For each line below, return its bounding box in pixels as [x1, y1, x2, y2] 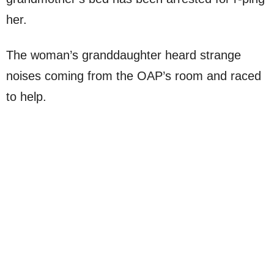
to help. [6, 90, 46, 103]
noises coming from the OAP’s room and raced [6, 69, 261, 83]
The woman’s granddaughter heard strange [6, 48, 241, 62]
